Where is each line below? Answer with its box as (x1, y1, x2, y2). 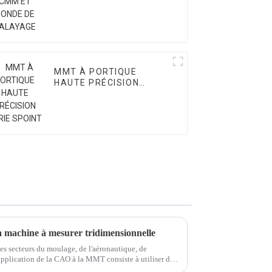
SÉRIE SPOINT (54, 89, 120, 99)
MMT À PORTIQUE (54, 67, 137, 77)
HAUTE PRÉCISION (54, 78, 140, 88)
